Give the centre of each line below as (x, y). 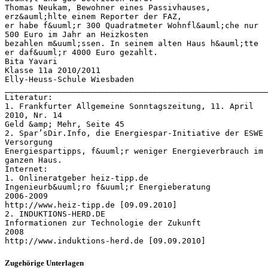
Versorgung (29, 142)
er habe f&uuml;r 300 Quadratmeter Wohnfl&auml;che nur (132, 25)
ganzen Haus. (33, 160)
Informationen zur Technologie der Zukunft (103, 223)
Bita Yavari (31, 61)
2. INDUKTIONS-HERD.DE (55, 214)
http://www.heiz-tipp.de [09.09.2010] (91, 205)
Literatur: (29, 97)
